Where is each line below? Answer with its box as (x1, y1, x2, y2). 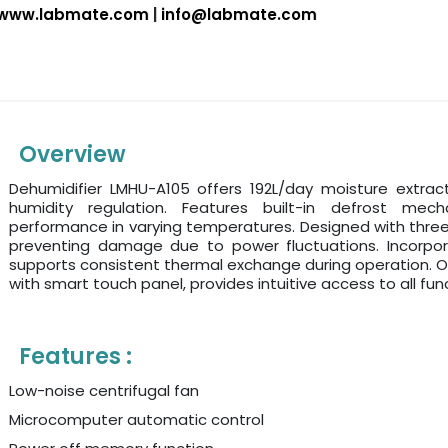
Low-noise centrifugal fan (9, 380, 199, 402)
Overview (19, 139, 126, 171)
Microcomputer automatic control (9, 409, 264, 431)
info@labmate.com (161, 4, 317, 26)
